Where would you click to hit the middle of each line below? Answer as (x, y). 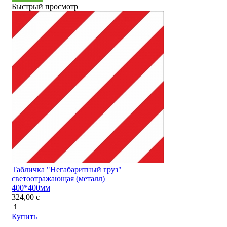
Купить (24, 217)
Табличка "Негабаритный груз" (67, 170)
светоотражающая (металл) (58, 179)
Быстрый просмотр (45, 7)
